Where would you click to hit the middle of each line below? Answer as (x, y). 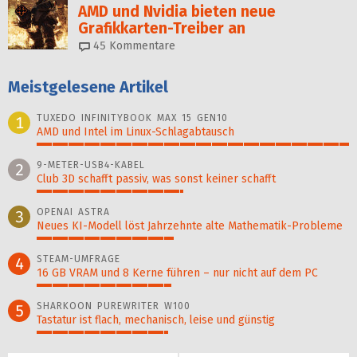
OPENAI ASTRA (73, 212)
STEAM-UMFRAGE (78, 259)
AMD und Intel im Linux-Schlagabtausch (135, 132)
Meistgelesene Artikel (88, 87)
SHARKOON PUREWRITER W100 (114, 306)
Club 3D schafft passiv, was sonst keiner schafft (156, 179)
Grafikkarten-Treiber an (162, 29)
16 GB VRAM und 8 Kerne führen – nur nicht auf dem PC (177, 273)
